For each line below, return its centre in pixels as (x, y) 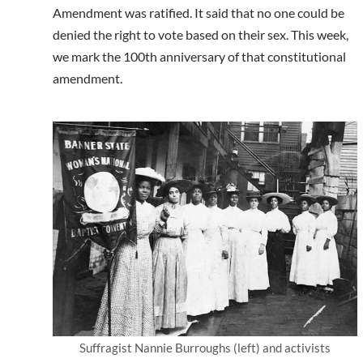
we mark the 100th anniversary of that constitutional (199, 57)
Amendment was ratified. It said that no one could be (199, 13)
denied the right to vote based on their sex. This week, (201, 35)
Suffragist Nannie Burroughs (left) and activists (205, 348)
